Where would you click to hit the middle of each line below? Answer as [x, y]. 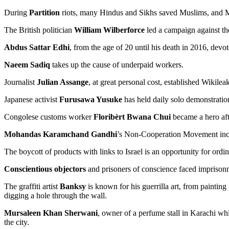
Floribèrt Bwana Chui [132, 117]
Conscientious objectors [45, 169]
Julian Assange [63, 82]
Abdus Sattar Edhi [37, 47]
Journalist [20, 82]
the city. [17, 222]
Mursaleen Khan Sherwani [51, 213]
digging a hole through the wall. [55, 195]
